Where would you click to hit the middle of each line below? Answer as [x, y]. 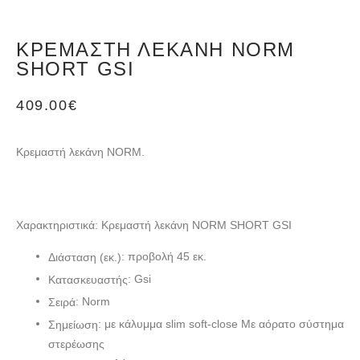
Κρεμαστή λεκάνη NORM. [80, 152]
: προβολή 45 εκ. [164, 256]
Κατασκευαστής [88, 279]
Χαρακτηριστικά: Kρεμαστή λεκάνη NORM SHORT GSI [154, 225]
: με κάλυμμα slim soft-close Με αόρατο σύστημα [221, 323]
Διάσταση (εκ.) [85, 257]
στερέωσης [76, 344]
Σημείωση [73, 324]
